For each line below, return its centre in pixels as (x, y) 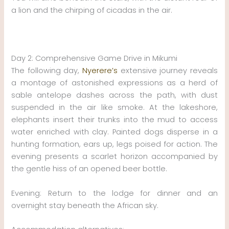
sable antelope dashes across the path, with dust (114, 95)
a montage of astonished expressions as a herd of (114, 83)
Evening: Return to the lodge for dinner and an (114, 193)
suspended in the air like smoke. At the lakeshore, (114, 108)
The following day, (47, 71)
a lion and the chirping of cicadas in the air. (92, 10)
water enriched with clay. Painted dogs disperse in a (114, 132)
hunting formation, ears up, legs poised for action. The (114, 144)
